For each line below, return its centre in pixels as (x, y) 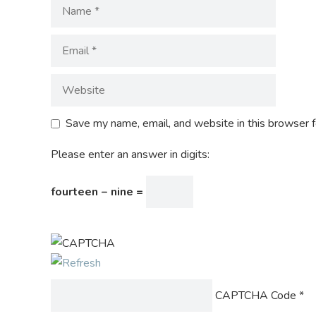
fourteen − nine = (98, 192)
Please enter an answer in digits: (130, 154)
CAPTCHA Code (256, 296)
